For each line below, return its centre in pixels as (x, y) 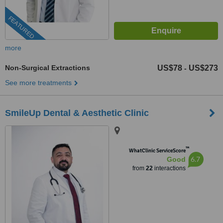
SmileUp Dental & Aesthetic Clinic (77, 113)
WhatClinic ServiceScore (157, 151)
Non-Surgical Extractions (48, 68)
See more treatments (38, 83)
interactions (169, 168)
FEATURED (21, 28)
